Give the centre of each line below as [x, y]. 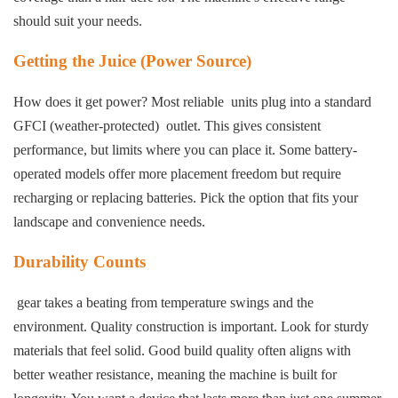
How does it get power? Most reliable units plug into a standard [192, 102]
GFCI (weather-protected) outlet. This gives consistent [167, 126]
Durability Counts [80, 262]
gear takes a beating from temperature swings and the [163, 303]
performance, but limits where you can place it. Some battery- [185, 150]
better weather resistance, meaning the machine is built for [175, 375]
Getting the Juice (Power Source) [132, 61]
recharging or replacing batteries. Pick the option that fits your [186, 198]
